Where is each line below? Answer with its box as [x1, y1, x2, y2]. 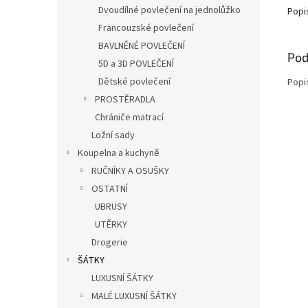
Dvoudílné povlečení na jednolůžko [98, 3, 241, 17]
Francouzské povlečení [98, 21, 194, 35]
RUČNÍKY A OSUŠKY [91, 164, 169, 178]
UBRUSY [95, 199, 127, 214]
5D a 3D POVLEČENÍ [98, 56, 174, 71]
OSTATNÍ [91, 181, 128, 196]
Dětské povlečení [98, 74, 170, 89]
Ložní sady [91, 128, 135, 142]
